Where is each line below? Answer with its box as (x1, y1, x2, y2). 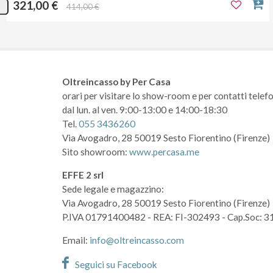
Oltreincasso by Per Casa (62, 76, 171, 88)
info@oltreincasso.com (90, 235, 184, 246)
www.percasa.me (129, 146, 199, 158)
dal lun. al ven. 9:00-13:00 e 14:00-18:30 (62, 104, 227, 116)
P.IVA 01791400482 (62, 211, 146, 223)
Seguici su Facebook (75, 259, 157, 271)
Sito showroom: (62, 146, 129, 158)
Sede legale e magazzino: (62, 183, 164, 195)
